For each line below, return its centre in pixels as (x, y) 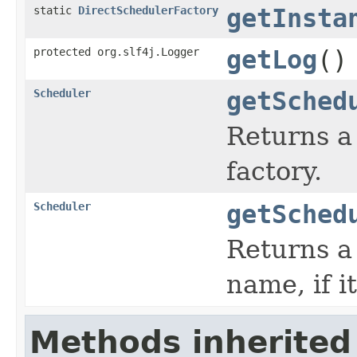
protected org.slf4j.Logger (116, 51)
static (56, 10)
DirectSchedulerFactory (148, 10)
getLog (272, 59)
